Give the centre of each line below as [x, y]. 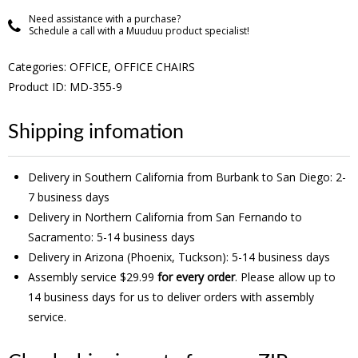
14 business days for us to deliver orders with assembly [171, 296]
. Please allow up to [285, 276]
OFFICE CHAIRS [155, 67]
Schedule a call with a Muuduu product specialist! [139, 31]
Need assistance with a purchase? [105, 19]
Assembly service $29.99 [93, 276]
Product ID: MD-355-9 [65, 87]
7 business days [69, 197]
